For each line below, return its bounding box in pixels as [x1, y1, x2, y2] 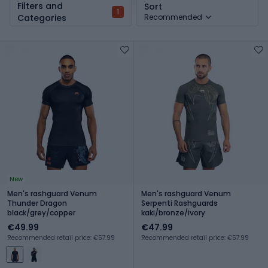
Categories [17, 11, 66, 24]
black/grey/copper [7, 207, 75, 218]
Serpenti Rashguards [141, 197, 218, 208]
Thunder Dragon [7, 197, 67, 208]
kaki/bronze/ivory [141, 207, 205, 218]
